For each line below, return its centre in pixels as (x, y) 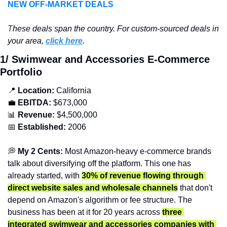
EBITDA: (34, 102)
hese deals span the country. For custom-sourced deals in (116, 28)
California (74, 90)
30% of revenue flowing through (143, 175)
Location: (37, 90)
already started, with (45, 175)
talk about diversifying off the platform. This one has (99, 163)
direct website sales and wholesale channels (93, 187)
